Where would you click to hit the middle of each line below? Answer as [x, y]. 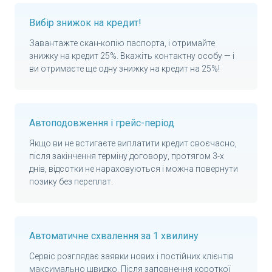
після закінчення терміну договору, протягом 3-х [127, 156]
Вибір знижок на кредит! [85, 23]
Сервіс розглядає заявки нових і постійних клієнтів [131, 257]
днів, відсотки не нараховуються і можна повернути [134, 169]
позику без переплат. [71, 182]
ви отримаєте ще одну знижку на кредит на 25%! [124, 69]
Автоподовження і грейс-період [102, 123]
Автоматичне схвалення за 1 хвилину [114, 236]
